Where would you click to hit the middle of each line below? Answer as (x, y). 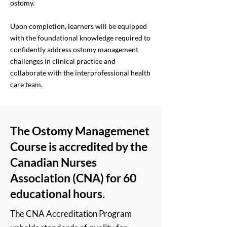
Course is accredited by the (79, 146)
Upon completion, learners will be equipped (79, 26)
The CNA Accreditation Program (71, 214)
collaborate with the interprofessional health (80, 73)
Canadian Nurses (53, 162)
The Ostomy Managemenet (80, 131)
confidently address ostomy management (74, 49)
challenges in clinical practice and (63, 61)
